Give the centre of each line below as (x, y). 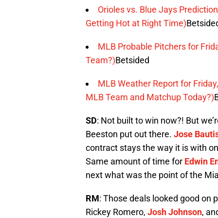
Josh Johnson (175, 212)
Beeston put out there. (130, 134)
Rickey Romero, (117, 212)
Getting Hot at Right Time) (136, 23)
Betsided (132, 60)
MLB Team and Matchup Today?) (150, 97)
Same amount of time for (135, 161)
